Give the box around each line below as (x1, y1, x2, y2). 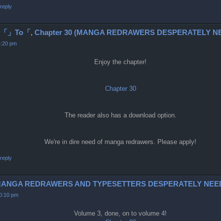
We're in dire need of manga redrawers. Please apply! (44, 138, 196, 146)
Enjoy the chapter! (94, 58, 147, 66)
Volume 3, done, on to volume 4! (74, 209, 167, 217)
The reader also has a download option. (64, 111, 177, 119)
